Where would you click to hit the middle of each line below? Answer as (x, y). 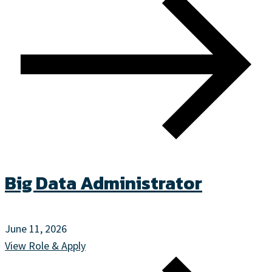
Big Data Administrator (104, 183)
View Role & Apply (45, 246)
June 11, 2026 (36, 229)
